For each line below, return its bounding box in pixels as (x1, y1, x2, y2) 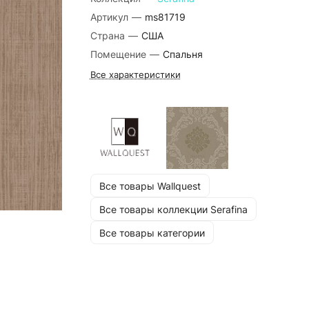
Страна (90, 30, 128, 41)
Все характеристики (90, 69, 181, 80)
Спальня (162, 48, 203, 60)
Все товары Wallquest (99, 179, 201, 192)
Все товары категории (99, 226, 205, 239)
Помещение (90, 48, 149, 60)
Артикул (90, 11, 131, 23)
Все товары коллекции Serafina (99, 203, 248, 215)
